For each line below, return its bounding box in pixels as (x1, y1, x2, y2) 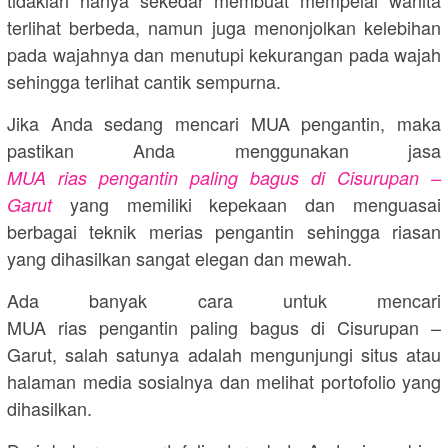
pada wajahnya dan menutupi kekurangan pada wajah (7, 40, 441, 67)
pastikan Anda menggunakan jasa (7, 136, 441, 163)
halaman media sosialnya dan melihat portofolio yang (7, 367, 441, 394)
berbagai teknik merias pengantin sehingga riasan (7, 217, 441, 244)
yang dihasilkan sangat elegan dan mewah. (7, 244, 352, 271)
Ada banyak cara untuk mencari (7, 286, 441, 313)
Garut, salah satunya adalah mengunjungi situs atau (7, 340, 441, 367)
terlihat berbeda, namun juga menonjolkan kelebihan (7, 13, 441, 40)
